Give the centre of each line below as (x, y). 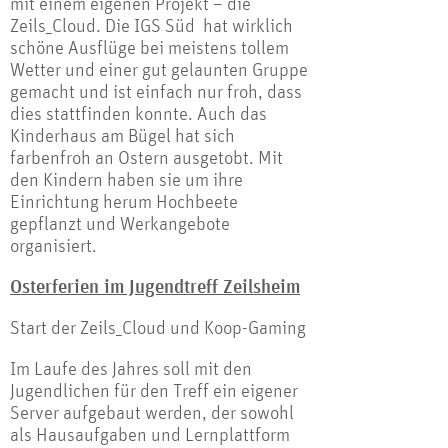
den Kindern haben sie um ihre (126, 179)
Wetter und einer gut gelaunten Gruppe (159, 69)
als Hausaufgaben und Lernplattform (150, 434)
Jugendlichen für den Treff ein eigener (154, 390)
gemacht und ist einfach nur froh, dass (156, 91)
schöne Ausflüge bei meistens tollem (149, 47)
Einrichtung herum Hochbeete (124, 201)
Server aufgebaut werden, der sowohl (152, 412)
